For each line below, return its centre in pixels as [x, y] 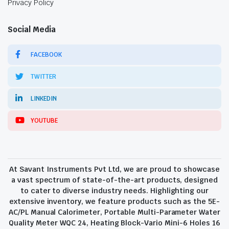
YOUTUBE [44, 121]
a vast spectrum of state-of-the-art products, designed [114, 180]
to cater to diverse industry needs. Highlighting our [114, 191]
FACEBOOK [46, 55]
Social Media [32, 29]
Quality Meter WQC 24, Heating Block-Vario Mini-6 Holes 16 [114, 223]
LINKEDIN [44, 99]
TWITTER [43, 77]
